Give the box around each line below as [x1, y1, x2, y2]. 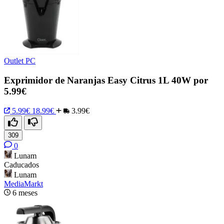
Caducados [4, 160, 39, 169]
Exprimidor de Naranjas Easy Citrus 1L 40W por [4, 75, 208, 86]
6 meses [12, 188, 37, 197]
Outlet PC [4, 56, 35, 65]
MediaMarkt [4, 179, 43, 188]
